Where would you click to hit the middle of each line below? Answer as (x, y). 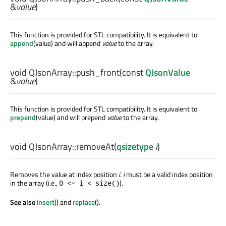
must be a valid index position (169, 175)
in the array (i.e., (35, 183)
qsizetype (135, 147)
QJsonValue (168, 72)
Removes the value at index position (64, 175)
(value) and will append (68, 43)
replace (84, 202)
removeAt (95, 147)
